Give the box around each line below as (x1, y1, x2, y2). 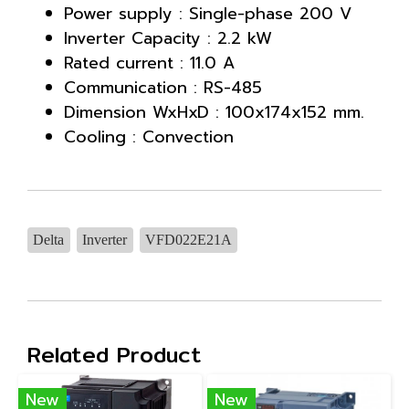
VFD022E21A (144, 232, 232, 247)
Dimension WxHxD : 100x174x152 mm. (64, 100, 364, 125)
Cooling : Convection (64, 124, 234, 150)
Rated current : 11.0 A (64, 50, 235, 76)
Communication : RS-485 (64, 75, 262, 100)
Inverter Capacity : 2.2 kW (64, 26, 272, 51)
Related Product (27, 337, 202, 372)
